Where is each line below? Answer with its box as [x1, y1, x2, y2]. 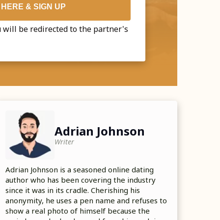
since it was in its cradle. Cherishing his [5, 185, 140, 195]
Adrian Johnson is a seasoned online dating [5, 165, 154, 174]
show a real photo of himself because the [5, 206, 150, 216]
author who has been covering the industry [5, 175, 156, 185]
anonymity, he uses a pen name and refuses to [5, 195, 167, 205]
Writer [55, 137, 74, 146]
